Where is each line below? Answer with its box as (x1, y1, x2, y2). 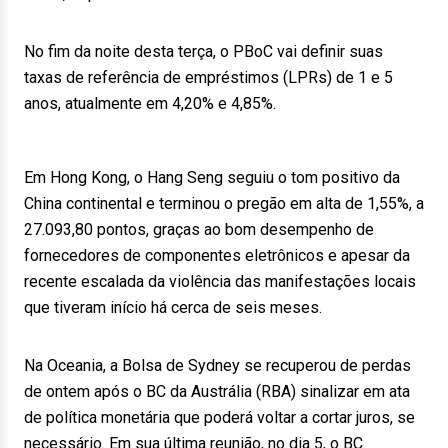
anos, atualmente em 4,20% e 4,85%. (24, 94, 276, 113)
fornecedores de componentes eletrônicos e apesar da (24, 246, 410, 265)
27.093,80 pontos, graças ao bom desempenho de (24, 220, 374, 239)
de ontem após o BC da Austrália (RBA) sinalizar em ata (24, 382, 410, 401)
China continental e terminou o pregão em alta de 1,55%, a (24, 194, 424, 213)
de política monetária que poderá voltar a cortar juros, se (24, 408, 415, 427)
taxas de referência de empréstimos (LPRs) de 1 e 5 (24, 68, 393, 87)
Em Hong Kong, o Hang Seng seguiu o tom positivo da (24, 168, 400, 187)
